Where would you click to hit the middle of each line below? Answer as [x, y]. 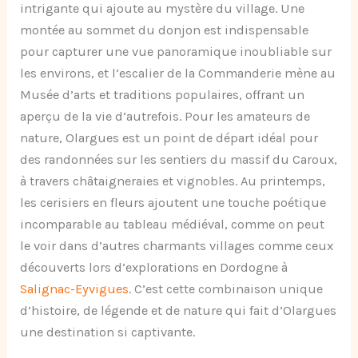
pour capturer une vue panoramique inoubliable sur [176, 52]
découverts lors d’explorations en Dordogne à [154, 268]
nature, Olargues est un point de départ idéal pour [169, 138]
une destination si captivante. [108, 332]
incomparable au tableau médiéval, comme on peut [173, 225]
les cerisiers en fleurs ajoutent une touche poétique [173, 203]
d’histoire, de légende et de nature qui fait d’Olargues [179, 311]
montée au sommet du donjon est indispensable [165, 30]
